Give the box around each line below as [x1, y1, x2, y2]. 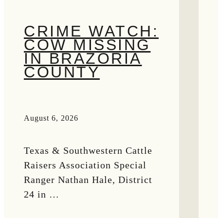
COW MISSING [24, 36, 151, 54]
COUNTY [24, 63, 100, 81]
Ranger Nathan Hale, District [24, 174, 152, 185]
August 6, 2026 [24, 114, 78, 123]
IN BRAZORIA [24, 49, 142, 67]
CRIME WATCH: [24, 22, 159, 40]
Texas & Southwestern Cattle [24, 145, 152, 156]
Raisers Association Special [24, 160, 146, 171]
